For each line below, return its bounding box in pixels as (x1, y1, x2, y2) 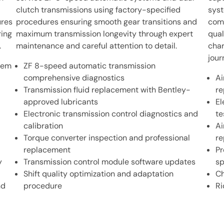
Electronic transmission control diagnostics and (23, 108, 198, 119)
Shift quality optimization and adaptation (23, 168, 174, 179)
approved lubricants (23, 96, 98, 107)
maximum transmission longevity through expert (16, 28, 193, 39)
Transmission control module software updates (23, 156, 196, 167)
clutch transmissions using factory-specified (16, 4, 181, 15)
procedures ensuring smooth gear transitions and (16, 16, 197, 27)
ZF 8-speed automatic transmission (23, 60, 156, 71)
